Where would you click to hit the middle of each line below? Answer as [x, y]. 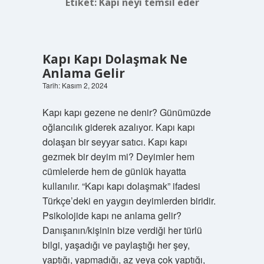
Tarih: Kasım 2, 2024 [75, 85]
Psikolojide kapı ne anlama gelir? [112, 215]
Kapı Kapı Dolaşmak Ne [115, 59]
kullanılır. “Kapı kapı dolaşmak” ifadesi [121, 186]
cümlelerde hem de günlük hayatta [114, 171]
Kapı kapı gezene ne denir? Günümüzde [126, 112]
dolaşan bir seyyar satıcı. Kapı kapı [115, 142]
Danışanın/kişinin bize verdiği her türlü [122, 230]
